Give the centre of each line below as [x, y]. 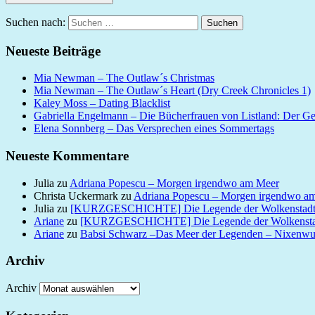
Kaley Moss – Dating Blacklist [102, 103]
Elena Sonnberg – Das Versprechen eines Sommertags [154, 129]
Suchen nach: [36, 22]
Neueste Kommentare [67, 156]
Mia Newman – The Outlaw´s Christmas [124, 78]
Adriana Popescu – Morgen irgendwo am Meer [174, 183]
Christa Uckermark [76, 195]
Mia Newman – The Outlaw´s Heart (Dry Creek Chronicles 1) [172, 91]
